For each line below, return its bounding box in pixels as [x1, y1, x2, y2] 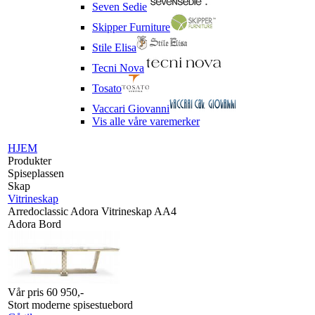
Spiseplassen [8, 167, 64, 179]
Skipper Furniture [92, 21, 170, 33]
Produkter [8, 155, 51, 167]
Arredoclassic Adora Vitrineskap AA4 [8, 205, 176, 217]
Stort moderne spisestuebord [8, 299, 133, 311]
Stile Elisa [92, 41, 136, 53]
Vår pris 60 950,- [8, 286, 84, 298]
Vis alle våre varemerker [92, 115, 200, 127]
